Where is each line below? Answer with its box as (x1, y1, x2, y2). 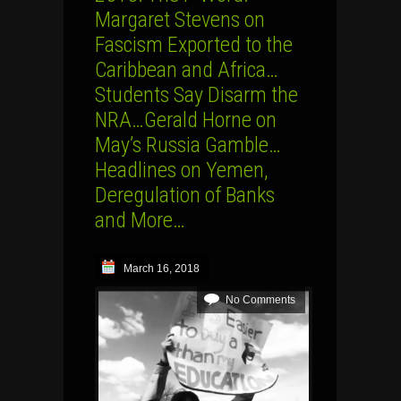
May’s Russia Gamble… (95, 132, 281, 158)
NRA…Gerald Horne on (95, 107, 277, 132)
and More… (95, 207, 185, 233)
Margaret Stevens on (95, 6, 265, 32)
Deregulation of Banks (95, 182, 275, 208)
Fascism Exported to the (95, 31, 293, 57)
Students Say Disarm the (95, 81, 298, 107)
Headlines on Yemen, (95, 157, 268, 183)
